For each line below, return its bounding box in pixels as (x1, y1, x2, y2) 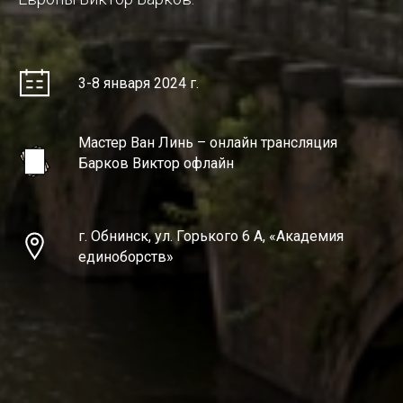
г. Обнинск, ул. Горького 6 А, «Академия (78, 228, 345, 245)
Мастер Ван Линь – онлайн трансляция (78, 134, 338, 151)
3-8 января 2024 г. (78, 74, 200, 92)
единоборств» (78, 248, 175, 265)
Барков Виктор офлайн (78, 155, 235, 172)
